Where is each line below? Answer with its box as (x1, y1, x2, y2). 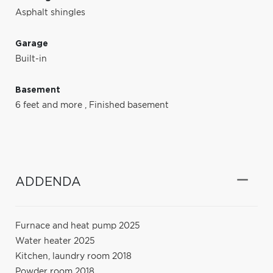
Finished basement (89, 101, 169, 110)
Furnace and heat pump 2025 (15, 221, 140, 230)
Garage (15, 39, 48, 48)
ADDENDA (15, 175, 81, 188)
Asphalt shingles (15, 8, 85, 17)
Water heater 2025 (15, 236, 95, 246)
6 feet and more (15, 101, 85, 110)
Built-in (15, 54, 47, 63)
